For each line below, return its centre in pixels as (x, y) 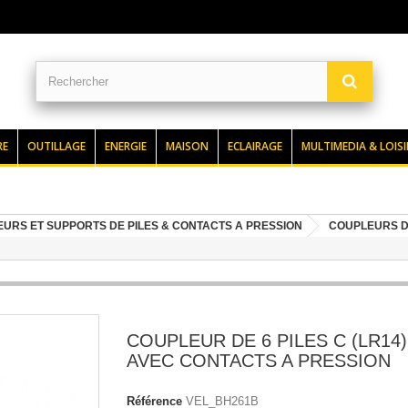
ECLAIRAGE (255, 146)
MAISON (187, 146)
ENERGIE (126, 146)
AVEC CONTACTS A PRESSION (259, 361)
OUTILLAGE (56, 146)
